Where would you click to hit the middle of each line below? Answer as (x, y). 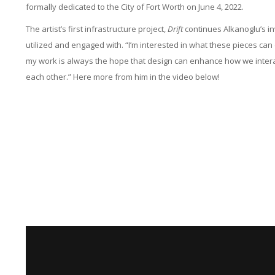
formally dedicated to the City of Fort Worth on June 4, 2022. (134, 7)
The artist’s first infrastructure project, (96, 29)
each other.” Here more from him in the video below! (122, 77)
